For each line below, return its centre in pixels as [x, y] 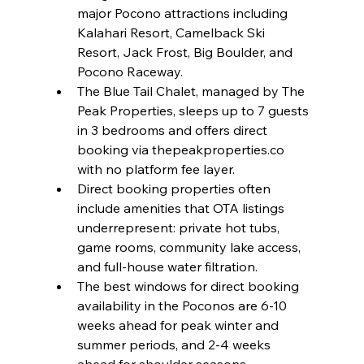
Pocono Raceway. [130, 72]
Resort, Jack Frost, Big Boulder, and [186, 52]
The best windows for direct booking [189, 286]
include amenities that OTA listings [182, 208]
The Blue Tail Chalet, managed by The [192, 91]
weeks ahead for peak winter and [179, 325]
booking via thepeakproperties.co [182, 150]
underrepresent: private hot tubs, [180, 228]
